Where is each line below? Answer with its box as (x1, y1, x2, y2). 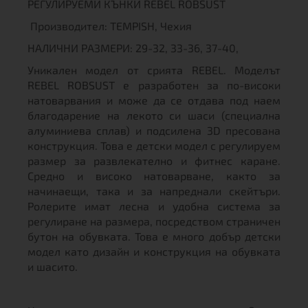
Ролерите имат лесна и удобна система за (27, 199, 280, 212)
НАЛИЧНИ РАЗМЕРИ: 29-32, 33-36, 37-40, (27, 41, 239, 54)
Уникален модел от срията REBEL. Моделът (27, 63, 280, 76)
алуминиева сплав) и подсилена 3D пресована (27, 124, 280, 137)
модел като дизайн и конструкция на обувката (27, 245, 280, 258)
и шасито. (27, 260, 80, 273)
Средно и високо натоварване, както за (27, 169, 280, 182)
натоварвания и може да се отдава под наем (27, 93, 280, 107)
